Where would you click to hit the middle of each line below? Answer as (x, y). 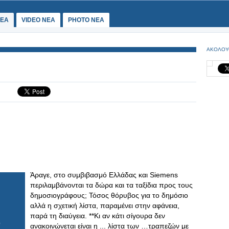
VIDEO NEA (38, 20)
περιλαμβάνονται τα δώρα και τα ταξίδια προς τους (111, 185)
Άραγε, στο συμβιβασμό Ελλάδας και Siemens (104, 175)
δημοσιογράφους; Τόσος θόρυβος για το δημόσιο (109, 195)
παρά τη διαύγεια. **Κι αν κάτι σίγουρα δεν (98, 216)
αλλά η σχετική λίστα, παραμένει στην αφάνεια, (105, 205)
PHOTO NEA (86, 20)
